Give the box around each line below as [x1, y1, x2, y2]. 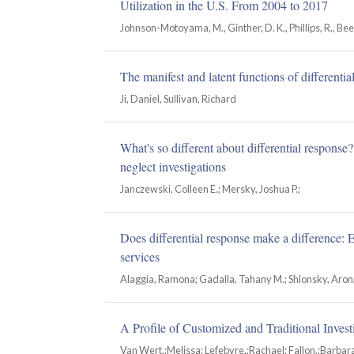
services [120, 248, 160, 265]
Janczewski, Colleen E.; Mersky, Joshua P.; [120, 183, 300, 195]
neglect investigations [120, 158, 226, 175]
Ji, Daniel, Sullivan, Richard [120, 92, 236, 105]
